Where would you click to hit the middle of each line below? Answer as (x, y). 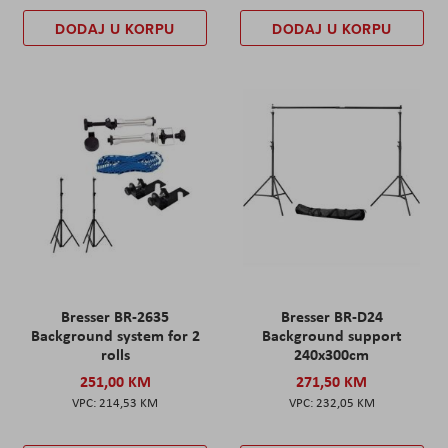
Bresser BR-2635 (115, 315)
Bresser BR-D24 (331, 315)
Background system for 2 (115, 334)
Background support (331, 334)
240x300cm (332, 353)
